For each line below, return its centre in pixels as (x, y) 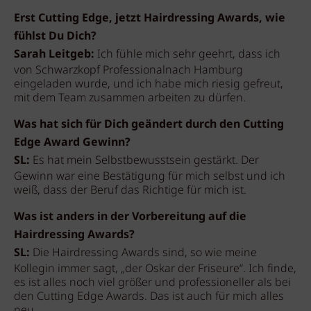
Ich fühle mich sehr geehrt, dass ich (187, 54)
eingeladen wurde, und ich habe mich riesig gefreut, (149, 84)
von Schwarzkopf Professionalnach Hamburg (128, 70)
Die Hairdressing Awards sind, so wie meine (145, 253)
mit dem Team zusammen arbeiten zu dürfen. (130, 98)
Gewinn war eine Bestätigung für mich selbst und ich (150, 177)
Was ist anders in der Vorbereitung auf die (130, 217)
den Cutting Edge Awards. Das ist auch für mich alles (149, 297)
